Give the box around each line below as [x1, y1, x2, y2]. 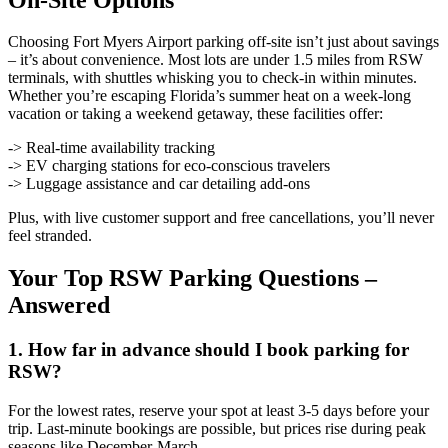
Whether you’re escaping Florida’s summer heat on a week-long [8, 87, 411, 105]
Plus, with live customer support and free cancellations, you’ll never [8, 209, 434, 227]
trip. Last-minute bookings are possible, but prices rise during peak [8, 419, 426, 437]
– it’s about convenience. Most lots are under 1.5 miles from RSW [8, 51, 423, 69]
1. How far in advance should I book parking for [8, 339, 409, 361]
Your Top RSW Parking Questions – [8, 265, 377, 292]
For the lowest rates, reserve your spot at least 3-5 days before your [8, 401, 429, 419]
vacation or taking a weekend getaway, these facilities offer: [8, 105, 383, 123]
